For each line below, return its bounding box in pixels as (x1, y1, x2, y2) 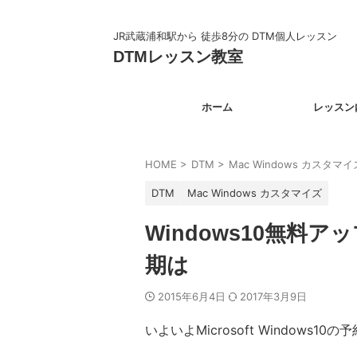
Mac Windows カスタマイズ (187, 186, 322, 199)
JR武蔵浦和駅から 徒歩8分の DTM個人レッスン (113, 29, 337, 42)
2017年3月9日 (240, 290, 307, 303)
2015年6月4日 (158, 290, 229, 303)
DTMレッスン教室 (113, 47, 243, 65)
